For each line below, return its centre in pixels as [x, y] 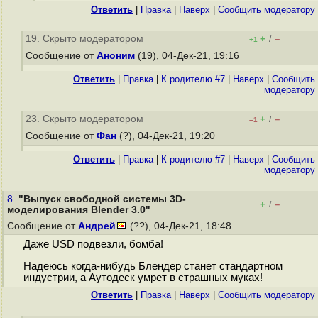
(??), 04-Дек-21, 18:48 [181, 226]
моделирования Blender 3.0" [79, 210]
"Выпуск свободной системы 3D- [102, 199]
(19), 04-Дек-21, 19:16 [188, 56]
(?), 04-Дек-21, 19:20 [167, 136]
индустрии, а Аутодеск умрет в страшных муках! [143, 278]
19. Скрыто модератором [84, 39]
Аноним [116, 56]
